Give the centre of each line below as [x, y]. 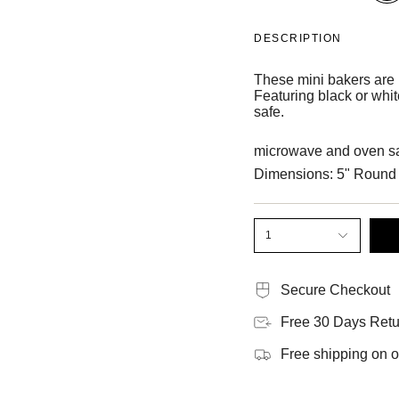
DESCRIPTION [298, 39]
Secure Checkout [335, 289]
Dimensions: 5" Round [325, 175]
